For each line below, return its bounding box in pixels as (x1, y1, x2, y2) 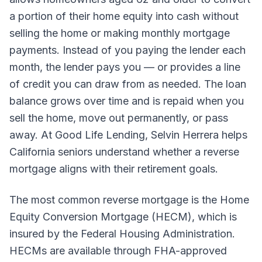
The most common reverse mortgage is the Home (9, 194, 249, 206)
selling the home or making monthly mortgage (9, 27, 230, 39)
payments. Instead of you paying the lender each (9, 44, 246, 56)
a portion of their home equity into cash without (9, 10, 239, 22)
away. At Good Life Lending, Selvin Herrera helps (9, 129, 247, 141)
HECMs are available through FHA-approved (9, 244, 227, 257)
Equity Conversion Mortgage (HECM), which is (9, 211, 237, 223)
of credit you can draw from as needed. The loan (9, 78, 246, 90)
